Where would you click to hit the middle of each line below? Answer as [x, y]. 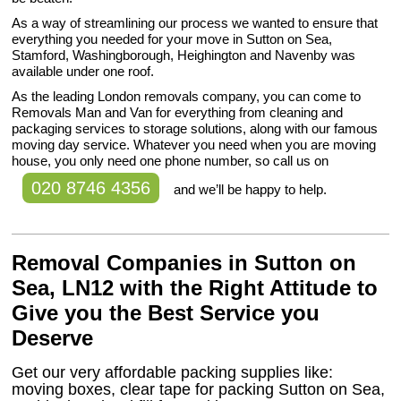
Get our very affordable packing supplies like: [173, 373]
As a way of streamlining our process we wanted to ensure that [195, 23]
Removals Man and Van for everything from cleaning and [178, 113]
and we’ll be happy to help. [249, 190]
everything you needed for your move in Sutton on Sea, [172, 39]
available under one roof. [83, 72]
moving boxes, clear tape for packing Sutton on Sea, [199, 390]
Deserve [53, 338]
